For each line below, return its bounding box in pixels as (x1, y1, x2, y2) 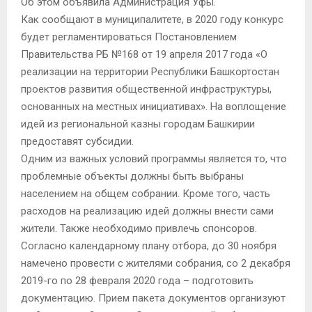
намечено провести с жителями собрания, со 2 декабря (21, 256, 290, 270)
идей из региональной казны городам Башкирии (21, 117, 255, 130)
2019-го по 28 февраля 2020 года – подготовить (21, 274, 253, 287)
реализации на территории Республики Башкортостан (21, 65, 279, 78)
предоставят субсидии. (21, 134, 134, 148)
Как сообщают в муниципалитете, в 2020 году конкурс (21, 13, 283, 26)
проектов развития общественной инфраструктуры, (21, 82, 272, 95)
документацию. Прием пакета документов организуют (21, 291, 286, 304)
